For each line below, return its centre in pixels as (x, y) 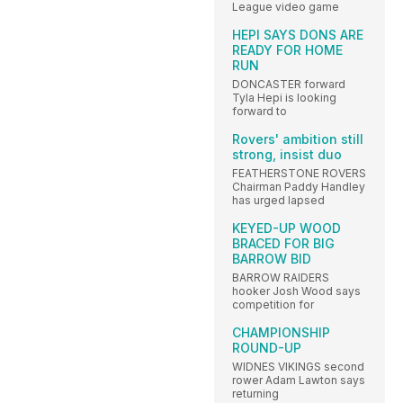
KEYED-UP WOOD (287, 228)
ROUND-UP (267, 347)
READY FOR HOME (287, 49)
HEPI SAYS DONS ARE (298, 34)
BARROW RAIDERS (281, 277)
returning (255, 393)
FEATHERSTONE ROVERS (299, 173)
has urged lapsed (278, 200)
